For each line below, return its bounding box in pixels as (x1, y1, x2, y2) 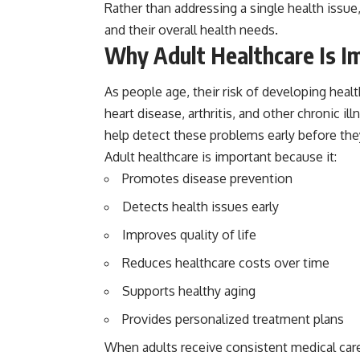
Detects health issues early (122, 198, 279, 215)
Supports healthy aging (122, 282, 256, 299)
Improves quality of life (122, 226, 256, 243)
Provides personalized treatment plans (122, 310, 344, 327)
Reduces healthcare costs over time (122, 254, 329, 271)
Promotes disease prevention (122, 170, 292, 186)
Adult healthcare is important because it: (104, 148, 337, 165)
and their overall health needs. (104, 22, 278, 39)
